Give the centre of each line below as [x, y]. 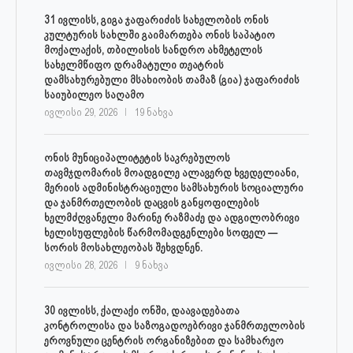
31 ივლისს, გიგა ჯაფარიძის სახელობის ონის [156, 20]
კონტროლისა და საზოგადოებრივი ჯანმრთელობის [175, 326]
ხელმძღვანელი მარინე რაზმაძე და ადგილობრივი [172, 218]
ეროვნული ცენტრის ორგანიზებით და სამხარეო [164, 341]
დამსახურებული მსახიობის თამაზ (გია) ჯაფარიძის [172, 80]
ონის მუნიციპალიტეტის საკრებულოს [137, 158]
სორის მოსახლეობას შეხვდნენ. [123, 248]
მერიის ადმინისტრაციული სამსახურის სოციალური [174, 188]
